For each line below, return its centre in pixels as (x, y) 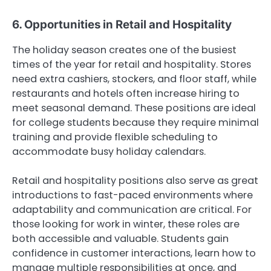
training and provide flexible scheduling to (115, 137)
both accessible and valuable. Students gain (120, 239)
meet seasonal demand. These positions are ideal (134, 108)
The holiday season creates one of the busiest (124, 50)
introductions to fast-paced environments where (132, 195)
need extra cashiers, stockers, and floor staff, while (134, 79)
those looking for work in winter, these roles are (126, 224)
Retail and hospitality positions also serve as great (135, 181)
